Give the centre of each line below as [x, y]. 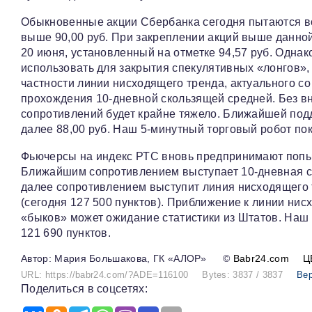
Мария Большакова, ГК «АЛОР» [130, 259]
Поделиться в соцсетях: [85, 289]
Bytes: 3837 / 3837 [242, 275]
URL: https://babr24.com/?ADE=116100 [105, 275]
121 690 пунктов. [66, 233]
